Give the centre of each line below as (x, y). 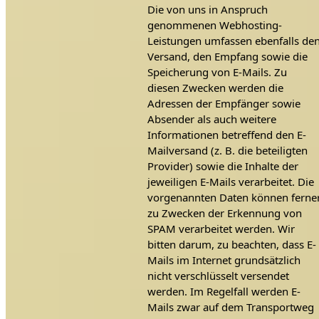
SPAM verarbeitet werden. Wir (221, 229)
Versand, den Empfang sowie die (227, 57)
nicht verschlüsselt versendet (218, 276)
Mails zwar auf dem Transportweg (230, 307)
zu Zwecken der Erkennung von (224, 213)
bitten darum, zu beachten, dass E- (231, 245)
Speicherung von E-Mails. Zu (217, 72)
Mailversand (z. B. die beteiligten (227, 151)
